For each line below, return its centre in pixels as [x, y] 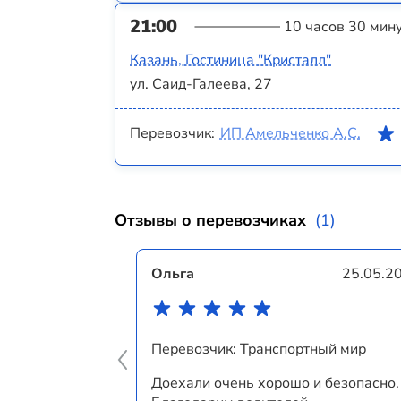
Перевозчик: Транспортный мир [259, 349]
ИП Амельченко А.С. [290, 133]
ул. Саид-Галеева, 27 [201, 84]
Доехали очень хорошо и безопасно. [275, 383]
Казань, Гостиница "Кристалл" [230, 60]
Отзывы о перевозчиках [210, 220]
